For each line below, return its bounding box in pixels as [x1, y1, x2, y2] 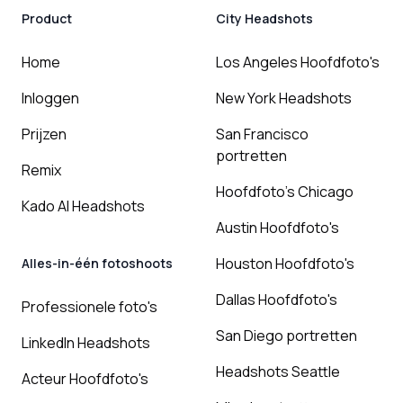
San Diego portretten [216, 326, 357, 346]
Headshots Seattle [216, 362, 340, 382]
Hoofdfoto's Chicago [216, 182, 354, 202]
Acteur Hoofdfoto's [22, 369, 148, 390]
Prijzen [22, 124, 67, 145]
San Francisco [216, 124, 309, 145]
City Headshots [216, 10, 313, 28]
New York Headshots [216, 88, 352, 109]
